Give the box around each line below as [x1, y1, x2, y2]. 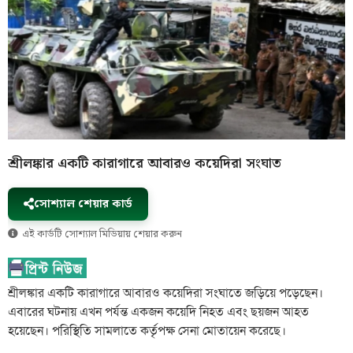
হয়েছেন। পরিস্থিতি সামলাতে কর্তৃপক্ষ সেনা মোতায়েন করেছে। [8, 321, 286, 340]
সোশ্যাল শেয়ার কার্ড [34, 194, 132, 214]
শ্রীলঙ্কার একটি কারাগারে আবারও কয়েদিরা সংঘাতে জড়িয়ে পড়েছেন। [8, 284, 323, 302]
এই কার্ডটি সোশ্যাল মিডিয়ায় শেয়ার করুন [22, 225, 182, 243]
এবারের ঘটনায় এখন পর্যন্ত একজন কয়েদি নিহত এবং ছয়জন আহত [8, 303, 309, 321]
